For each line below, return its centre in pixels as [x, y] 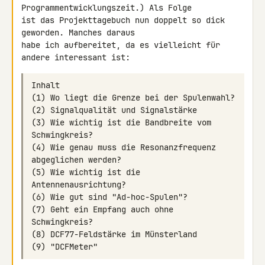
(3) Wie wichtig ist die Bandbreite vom [121, 122]
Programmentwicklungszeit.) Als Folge [109, 8]
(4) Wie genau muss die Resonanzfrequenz [124, 147]
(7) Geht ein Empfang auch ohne [102, 209]
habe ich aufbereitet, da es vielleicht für [121, 45]
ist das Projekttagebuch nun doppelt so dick [123, 20]
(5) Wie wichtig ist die [86, 172]
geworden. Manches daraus [80, 33]
